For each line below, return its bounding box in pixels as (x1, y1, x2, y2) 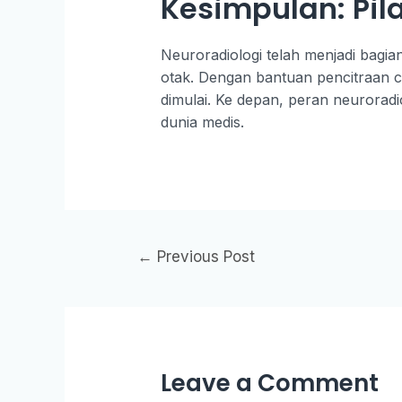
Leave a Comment (160, 366, 379, 399)
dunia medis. (160, 112, 244, 131)
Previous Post (152, 247, 255, 266)
